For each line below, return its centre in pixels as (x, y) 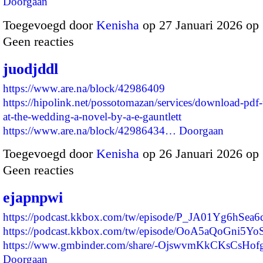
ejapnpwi (33, 198)
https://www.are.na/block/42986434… (90, 130)
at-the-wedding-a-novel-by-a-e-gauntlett (92, 116)
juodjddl (31, 69)
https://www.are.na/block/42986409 (84, 88)
